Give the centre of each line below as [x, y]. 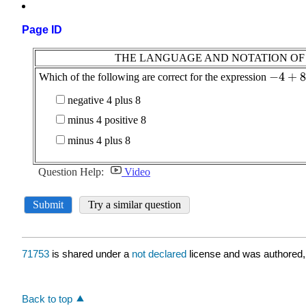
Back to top [47, 298]
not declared [161, 254]
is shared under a [91, 254]
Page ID [42, 30]
